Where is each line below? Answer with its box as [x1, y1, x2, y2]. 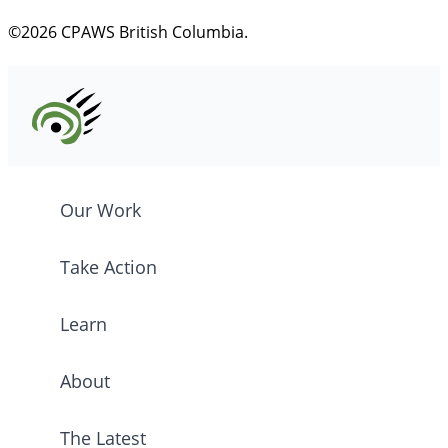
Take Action [60, 255, 157, 280]
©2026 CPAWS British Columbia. [8, 21, 248, 43]
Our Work [60, 198, 141, 223]
